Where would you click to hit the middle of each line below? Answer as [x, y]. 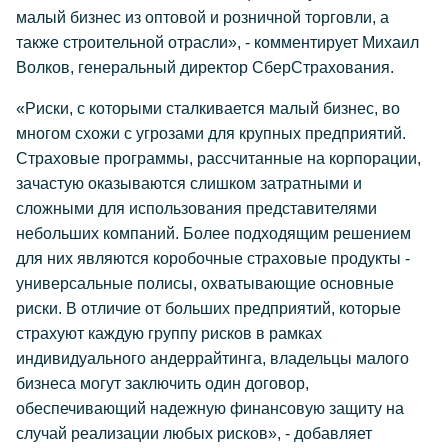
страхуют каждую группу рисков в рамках [169, 333]
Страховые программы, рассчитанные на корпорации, [218, 158]
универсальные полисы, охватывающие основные [205, 283]
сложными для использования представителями [196, 208]
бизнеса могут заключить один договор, [162, 383]
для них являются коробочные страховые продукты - [213, 258]
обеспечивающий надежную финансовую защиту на [210, 408]
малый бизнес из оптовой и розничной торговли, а [202, 17]
